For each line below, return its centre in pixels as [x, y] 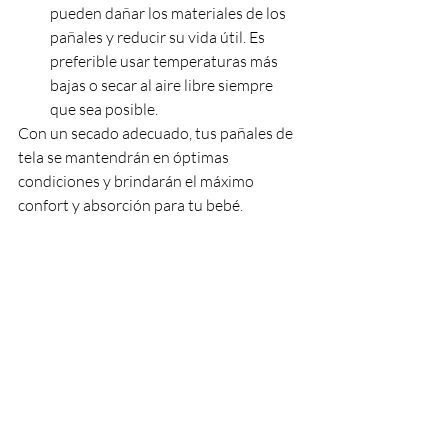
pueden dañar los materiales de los [169, 12]
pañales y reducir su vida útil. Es [159, 36]
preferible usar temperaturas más [165, 60]
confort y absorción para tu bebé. [130, 204]
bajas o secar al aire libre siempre [163, 84]
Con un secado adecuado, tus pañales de [157, 132]
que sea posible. [104, 108]
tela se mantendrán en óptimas [125, 156]
